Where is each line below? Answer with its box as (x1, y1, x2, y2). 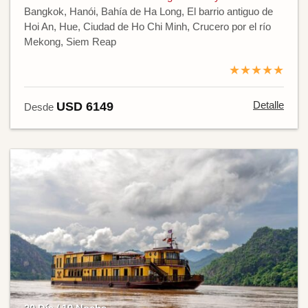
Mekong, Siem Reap (24, 35, 116, 47)
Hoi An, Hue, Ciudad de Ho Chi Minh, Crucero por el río (24, 20, 271, 32)
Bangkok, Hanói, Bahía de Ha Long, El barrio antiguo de (24, 5, 273, 17)
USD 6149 (56, 99, 113, 113)
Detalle (253, 98, 284, 111)
